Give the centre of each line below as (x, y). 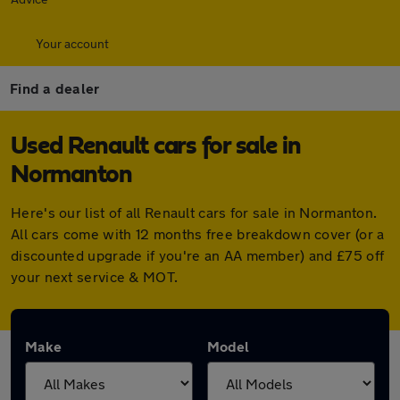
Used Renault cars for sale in (156, 146)
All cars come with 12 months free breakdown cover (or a (198, 233)
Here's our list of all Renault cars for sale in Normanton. (194, 212)
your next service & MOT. (95, 276)
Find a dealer (55, 88)
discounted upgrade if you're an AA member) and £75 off (198, 255)
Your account (72, 43)
